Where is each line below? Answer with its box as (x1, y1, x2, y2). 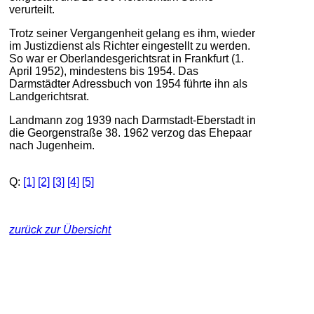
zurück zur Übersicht (9, 223, 111, 235)
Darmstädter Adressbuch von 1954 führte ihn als (9, 77, 248, 90)
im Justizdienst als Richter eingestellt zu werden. (9, 39, 251, 52)
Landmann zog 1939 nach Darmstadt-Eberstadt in (9, 114, 257, 126)
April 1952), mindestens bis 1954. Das (9, 64, 199, 77)
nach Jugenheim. (9, 139, 95, 151)
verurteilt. (9, 3, 55, 15)
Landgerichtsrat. (9, 90, 90, 102)
